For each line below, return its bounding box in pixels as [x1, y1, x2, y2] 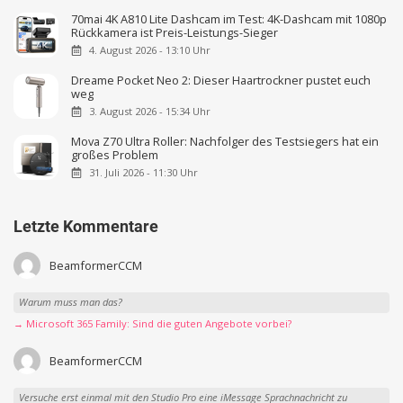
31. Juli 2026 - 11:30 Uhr [88, 166, 198, 180]
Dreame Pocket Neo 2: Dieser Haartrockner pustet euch [71, 72, 372, 89]
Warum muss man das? [18, 295, 122, 309]
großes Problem [71, 147, 159, 164]
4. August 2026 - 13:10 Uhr [88, 43, 210, 58]
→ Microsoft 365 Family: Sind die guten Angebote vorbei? [13, 317, 291, 331]
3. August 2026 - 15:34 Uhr [88, 104, 210, 119]
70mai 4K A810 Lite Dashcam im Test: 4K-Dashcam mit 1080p [71, 11, 388, 28]
